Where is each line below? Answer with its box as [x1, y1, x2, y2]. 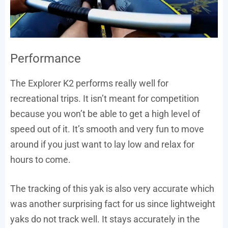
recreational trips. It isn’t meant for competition [10, 93, 199, 104]
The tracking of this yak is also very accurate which [10, 183, 214, 194]
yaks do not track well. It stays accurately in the [10, 214, 200, 225]
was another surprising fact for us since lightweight [10, 198, 215, 210]
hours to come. [10, 154, 71, 165]
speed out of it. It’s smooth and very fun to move [10, 124, 204, 135]
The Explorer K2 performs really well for [10, 78, 168, 89]
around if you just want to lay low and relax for [10, 139, 194, 150]
